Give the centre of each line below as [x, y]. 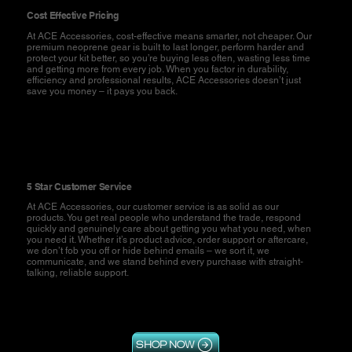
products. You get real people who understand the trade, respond [164, 218]
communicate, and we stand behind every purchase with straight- [165, 262]
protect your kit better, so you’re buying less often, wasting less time [169, 58]
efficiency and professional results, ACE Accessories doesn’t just [164, 80]
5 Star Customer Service [80, 186]
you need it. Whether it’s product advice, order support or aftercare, [168, 240]
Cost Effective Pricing [75, 16]
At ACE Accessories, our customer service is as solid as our [153, 207]
